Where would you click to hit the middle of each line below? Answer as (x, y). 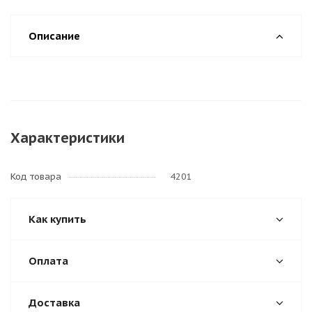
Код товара (36, 177)
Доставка (54, 303)
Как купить (57, 219)
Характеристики (68, 138)
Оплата (48, 261)
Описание (54, 36)
